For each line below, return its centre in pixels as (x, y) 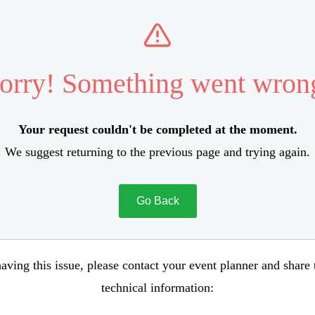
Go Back (157, 201)
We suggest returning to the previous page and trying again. (157, 152)
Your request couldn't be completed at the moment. (157, 129)
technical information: (157, 288)
